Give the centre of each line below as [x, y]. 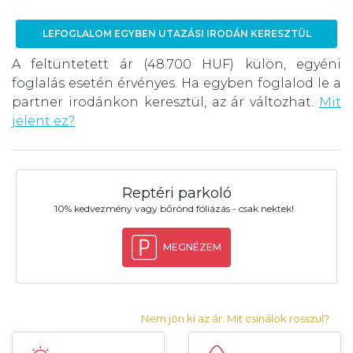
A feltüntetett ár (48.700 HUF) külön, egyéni [176, 65]
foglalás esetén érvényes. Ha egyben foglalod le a [176, 84]
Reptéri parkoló [176, 193]
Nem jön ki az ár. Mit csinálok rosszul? [235, 319]
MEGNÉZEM [192, 247]
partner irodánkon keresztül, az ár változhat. [165, 102]
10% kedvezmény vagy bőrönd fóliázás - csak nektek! [174, 209]
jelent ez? [43, 121]
